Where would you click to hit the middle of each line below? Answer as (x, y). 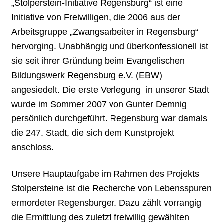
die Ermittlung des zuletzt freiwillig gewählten (101, 217)
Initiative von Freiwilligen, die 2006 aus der (96, 18)
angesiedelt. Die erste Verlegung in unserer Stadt (111, 90)
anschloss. (33, 148)
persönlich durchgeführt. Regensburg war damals (110, 119)
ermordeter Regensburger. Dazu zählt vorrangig (107, 202)
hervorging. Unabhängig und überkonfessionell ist (110, 47)
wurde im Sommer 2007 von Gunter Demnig (99, 104)
